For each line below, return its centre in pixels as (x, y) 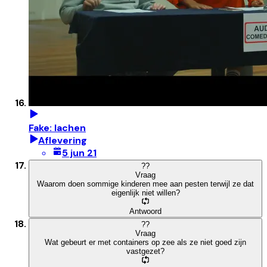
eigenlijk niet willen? (145, 193)
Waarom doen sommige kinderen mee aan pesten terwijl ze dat (145, 184)
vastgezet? (145, 252)
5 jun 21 (79, 153)
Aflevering (63, 140)
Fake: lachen (57, 128)
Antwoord (145, 212)
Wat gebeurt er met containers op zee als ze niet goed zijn (145, 243)
